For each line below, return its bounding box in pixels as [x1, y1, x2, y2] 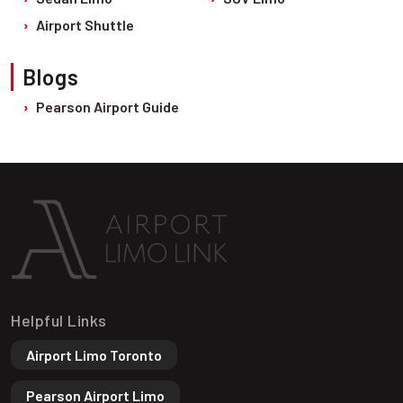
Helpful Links [11, 310, 107, 331]
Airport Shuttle [36, 16, 134, 33]
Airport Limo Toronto [26, 346, 162, 364]
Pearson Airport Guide [36, 98, 179, 115]
